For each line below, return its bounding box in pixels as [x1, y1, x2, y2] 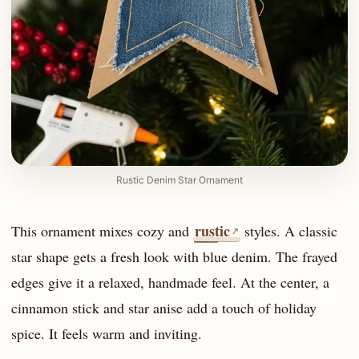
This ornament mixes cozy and [11, 221, 193, 241]
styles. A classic [240, 221, 338, 241]
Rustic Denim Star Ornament [116, 174, 243, 187]
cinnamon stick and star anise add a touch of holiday [11, 298, 317, 318]
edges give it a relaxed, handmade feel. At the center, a [11, 272, 329, 292]
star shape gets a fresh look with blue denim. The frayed [11, 247, 337, 267]
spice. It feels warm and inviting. [11, 324, 202, 344]
